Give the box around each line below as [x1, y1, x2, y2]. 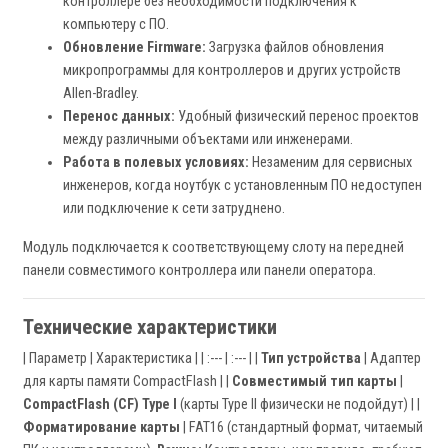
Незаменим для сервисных [249, 154, 412, 172]
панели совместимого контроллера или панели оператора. [23, 262, 376, 280]
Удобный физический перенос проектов [175, 108, 419, 126]
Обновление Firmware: [63, 39, 206, 57]
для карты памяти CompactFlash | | [23, 373, 232, 391]
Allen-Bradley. [63, 85, 139, 103]
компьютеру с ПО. [63, 16, 169, 34]
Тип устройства [261, 350, 361, 368]
